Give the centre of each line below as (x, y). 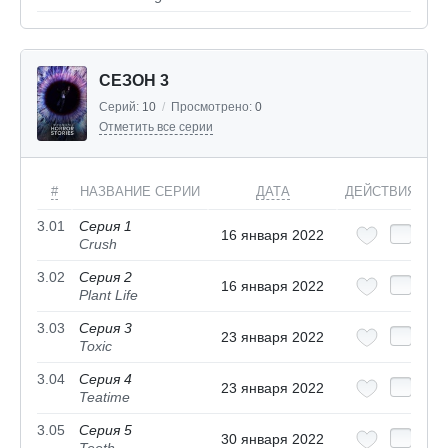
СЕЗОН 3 (134, 81)
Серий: (120, 107)
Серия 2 (105, 277)
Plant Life (108, 295)
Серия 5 (105, 430)
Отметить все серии (156, 127)
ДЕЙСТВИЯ (380, 192)
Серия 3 (105, 328)
